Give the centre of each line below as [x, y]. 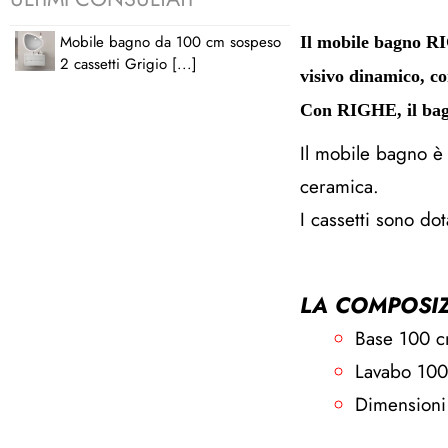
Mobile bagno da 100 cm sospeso [170, 41]
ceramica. [339, 186]
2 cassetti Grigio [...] [128, 63]
